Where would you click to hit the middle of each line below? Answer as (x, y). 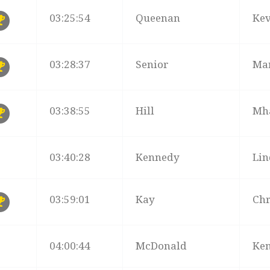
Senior (152, 65)
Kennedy (158, 158)
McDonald (162, 246)
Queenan (158, 18)
